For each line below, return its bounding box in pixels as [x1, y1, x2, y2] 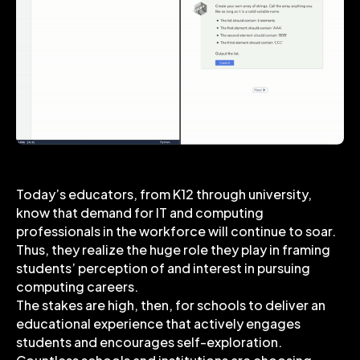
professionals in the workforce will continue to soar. [16, 223, 336, 240]
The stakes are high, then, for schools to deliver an [16, 297, 325, 314]
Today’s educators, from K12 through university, [16, 186, 312, 203]
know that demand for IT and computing [16, 204, 264, 222]
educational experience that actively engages [16, 315, 301, 333]
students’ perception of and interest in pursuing [16, 260, 310, 277]
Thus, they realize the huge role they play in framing [16, 241, 330, 259]
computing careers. [16, 278, 138, 296]
